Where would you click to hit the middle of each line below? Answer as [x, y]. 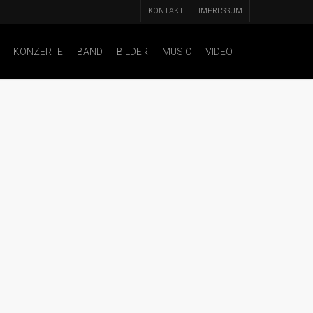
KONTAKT [166, 11]
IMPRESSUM [220, 11]
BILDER [132, 51]
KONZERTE [38, 51]
